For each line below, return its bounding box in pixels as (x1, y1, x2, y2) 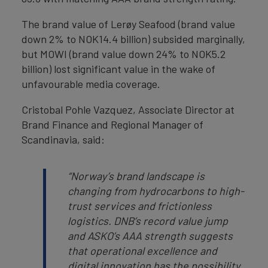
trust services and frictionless (68, 199, 212, 212)
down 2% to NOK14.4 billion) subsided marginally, (22, 32, 245, 45)
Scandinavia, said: (22, 133, 105, 146)
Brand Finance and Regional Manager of (22, 118, 203, 131)
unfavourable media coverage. (22, 77, 160, 90)
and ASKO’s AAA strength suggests (68, 229, 233, 242)
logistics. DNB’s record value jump (68, 214, 228, 227)
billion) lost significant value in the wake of (22, 62, 215, 75)
